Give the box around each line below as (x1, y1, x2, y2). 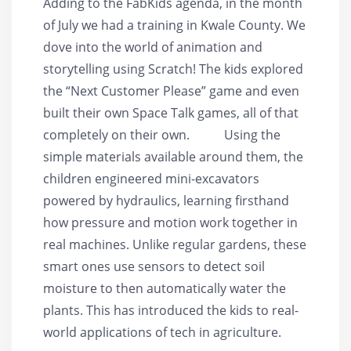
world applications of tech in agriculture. (43, 323, 306, 341)
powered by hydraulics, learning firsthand (43, 191, 289, 209)
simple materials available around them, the (43, 147, 303, 165)
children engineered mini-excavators (43, 169, 259, 187)
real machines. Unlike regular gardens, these (43, 235, 306, 253)
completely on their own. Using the (43, 125, 280, 143)
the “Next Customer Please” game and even (43, 81, 299, 100)
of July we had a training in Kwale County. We (43, 16, 306, 34)
